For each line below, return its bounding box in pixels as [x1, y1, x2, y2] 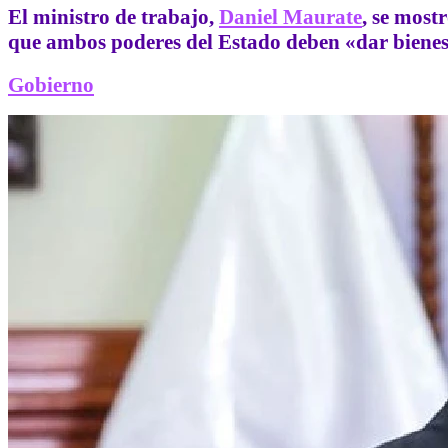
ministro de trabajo [33, 5, 209, 30]
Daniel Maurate [219, 5, 362, 30]
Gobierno [8, 72, 94, 97]
